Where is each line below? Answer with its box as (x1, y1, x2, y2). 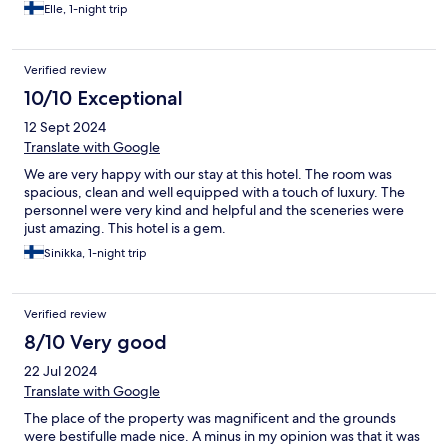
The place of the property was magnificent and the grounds (24, 409, 396, 428)
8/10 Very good (24, 330, 167, 355)
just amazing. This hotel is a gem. (24, 219, 226, 238)
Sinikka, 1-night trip (44, 245, 147, 262)
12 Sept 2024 (24, 118, 106, 137)
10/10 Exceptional (24, 86, 183, 111)
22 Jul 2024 (24, 362, 97, 381)
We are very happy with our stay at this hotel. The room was (24, 165, 392, 184)
